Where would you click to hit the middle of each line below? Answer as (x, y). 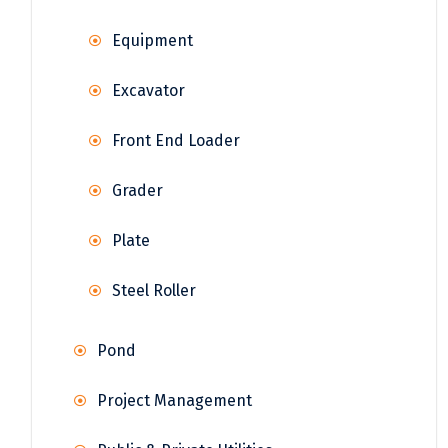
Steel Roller (154, 291)
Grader (137, 191)
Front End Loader (176, 141)
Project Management (174, 401)
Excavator (148, 91)
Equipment (152, 41)
